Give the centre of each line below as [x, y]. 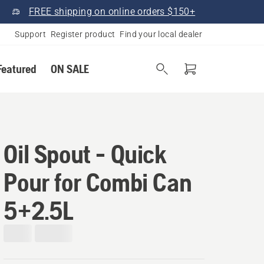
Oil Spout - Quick [85, 154]
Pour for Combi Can [98, 182]
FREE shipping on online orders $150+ [112, 11]
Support [30, 34]
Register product [83, 34]
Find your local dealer [161, 34]
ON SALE [70, 69]
